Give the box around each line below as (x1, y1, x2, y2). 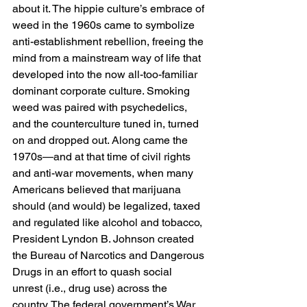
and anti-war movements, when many (12, 167, 196, 180)
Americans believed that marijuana (12, 183, 184, 196)
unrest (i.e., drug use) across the (12, 282, 170, 295)
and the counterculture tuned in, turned (12, 117, 201, 130)
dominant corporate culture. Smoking (12, 84, 193, 97)
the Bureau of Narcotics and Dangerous (12, 249, 207, 262)
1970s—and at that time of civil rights (12, 150, 193, 163)
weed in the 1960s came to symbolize (12, 19, 197, 32)
